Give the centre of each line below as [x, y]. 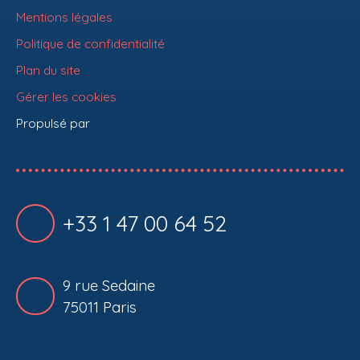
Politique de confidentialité [90, 43]
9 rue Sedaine [108, 285]
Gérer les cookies [66, 96]
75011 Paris [99, 307]
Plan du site [48, 70]
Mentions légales [64, 16]
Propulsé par [53, 123]
